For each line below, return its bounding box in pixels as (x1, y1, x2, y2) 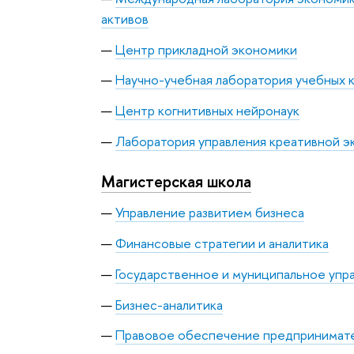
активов (100, 9, 149, 28)
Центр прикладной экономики (115, 40, 297, 58)
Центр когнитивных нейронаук (115, 101, 299, 120)
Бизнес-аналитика (115, 295, 223, 314)
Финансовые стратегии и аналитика (115, 234, 329, 253)
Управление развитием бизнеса (115, 203, 304, 222)
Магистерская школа (100, 170, 251, 192)
